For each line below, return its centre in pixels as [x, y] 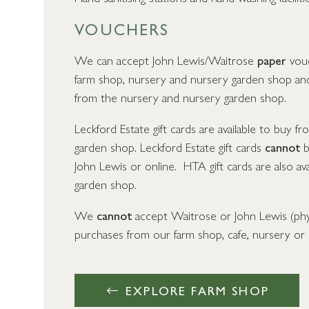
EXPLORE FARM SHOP [195, 290]
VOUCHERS [122, 28]
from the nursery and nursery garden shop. [181, 97]
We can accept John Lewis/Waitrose [166, 59]
